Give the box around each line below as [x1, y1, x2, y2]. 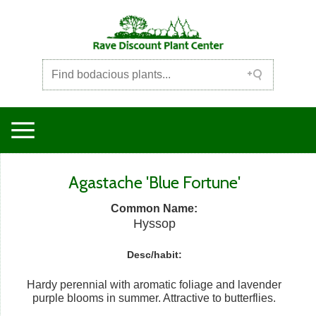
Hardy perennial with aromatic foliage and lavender [27, 278, 282, 291]
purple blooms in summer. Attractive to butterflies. [32, 291, 276, 304]
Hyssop [133, 216, 176, 231]
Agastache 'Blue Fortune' [68, 171, 241, 193]
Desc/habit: [126, 248, 182, 260]
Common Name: [111, 202, 198, 214]
